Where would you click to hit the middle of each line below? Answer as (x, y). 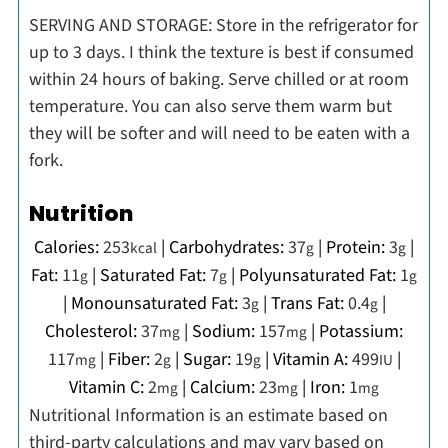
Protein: (357, 248)
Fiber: (130, 360)
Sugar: (208, 360)
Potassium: (361, 332)
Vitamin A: (312, 360)
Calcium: (224, 388)
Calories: (68, 248)
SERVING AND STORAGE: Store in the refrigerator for (223, 26)
